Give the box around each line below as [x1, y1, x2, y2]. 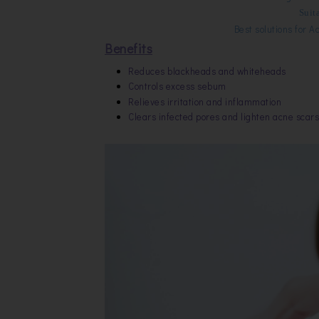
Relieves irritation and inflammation [128, 95, 281, 108]
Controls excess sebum [128, 80, 226, 93]
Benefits [105, 40, 152, 58]
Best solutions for [234, 23, 309, 36]
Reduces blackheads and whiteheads [128, 64, 286, 77]
